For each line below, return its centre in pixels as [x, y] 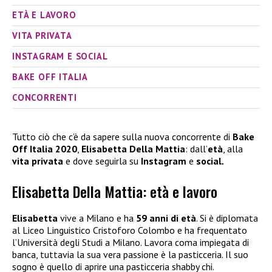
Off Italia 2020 [45, 149]
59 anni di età [166, 218]
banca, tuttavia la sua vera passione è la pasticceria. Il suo [130, 255]
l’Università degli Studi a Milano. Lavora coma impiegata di [131, 243]
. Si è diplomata [227, 218]
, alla [233, 149]
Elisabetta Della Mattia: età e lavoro [115, 192]
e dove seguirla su [103, 161]
